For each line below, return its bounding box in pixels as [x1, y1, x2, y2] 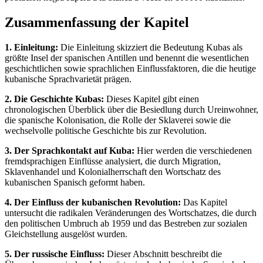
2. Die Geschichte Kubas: [5, 93, 104, 104]
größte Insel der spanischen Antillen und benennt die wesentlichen [5, 52, 249, 63]
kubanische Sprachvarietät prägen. [5, 73, 131, 84]
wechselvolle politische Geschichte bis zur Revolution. [5, 125, 207, 136]
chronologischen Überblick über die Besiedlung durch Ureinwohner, [5, 104, 258, 114]
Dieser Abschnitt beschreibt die [104, 248, 222, 259]
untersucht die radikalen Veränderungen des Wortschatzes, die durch [5, 207, 257, 218]
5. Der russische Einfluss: [5, 248, 104, 259]
